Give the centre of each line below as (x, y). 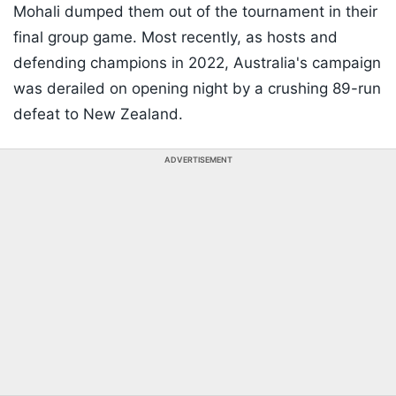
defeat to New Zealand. (98, 114)
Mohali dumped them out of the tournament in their (195, 11)
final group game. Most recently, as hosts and (175, 37)
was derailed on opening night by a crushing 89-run (197, 88)
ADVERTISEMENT (198, 159)
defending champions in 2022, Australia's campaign (197, 62)
